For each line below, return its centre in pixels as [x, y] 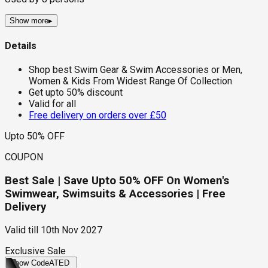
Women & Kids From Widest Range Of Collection [130, 81]
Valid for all [52, 103]
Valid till [22, 230]
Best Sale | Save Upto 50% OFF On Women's [117, 180]
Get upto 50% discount [76, 92]
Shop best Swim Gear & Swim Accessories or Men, [135, 69]
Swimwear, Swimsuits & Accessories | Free [115, 194]
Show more [29, 21]
